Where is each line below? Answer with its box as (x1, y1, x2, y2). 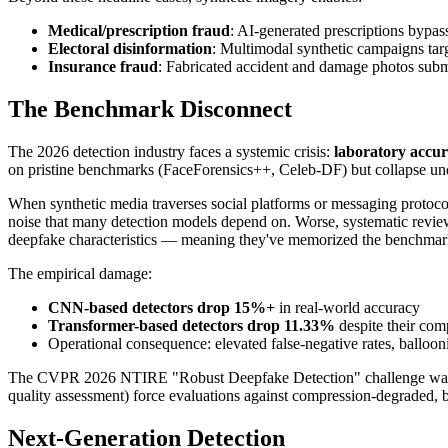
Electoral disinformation (48, 40, 212, 58)
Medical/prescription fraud (48, 22, 230, 40)
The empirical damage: (8, 265, 152, 283)
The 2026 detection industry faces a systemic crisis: (8, 143, 334, 161)
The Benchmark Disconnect (8, 96, 292, 123)
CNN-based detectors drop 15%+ (48, 299, 275, 317)
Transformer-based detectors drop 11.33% (48, 317, 335, 335)
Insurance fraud (48, 58, 158, 76)
